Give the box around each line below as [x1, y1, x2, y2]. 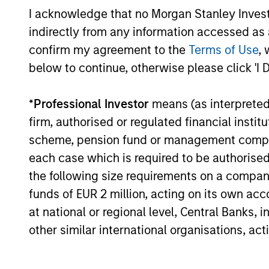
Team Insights [66, 205, 190, 228]
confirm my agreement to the [29, 42, 189, 57]
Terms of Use [189, 42, 258, 57]
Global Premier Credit [76, 24, 217, 41]
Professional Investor [34, 96, 149, 111]
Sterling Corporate [76, 134, 198, 152]
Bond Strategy [76, 152, 172, 169]
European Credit [76, 79, 181, 97]
